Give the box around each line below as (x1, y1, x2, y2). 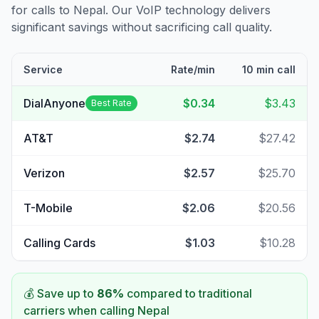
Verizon (23, 166, 65, 180)
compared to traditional (124, 286, 252, 300)
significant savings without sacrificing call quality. (11, 20, 272, 34)
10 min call (242, 63, 296, 75)
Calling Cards (23, 236, 95, 250)
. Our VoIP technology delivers (105, 3, 271, 17)
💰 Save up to (23, 286, 97, 300)
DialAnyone (23, 96, 85, 110)
